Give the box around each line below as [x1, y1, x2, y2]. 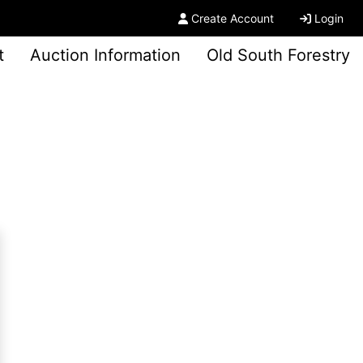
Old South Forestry [207, 45, 350, 65]
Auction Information [30, 45, 181, 65]
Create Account [191, 11, 274, 25]
